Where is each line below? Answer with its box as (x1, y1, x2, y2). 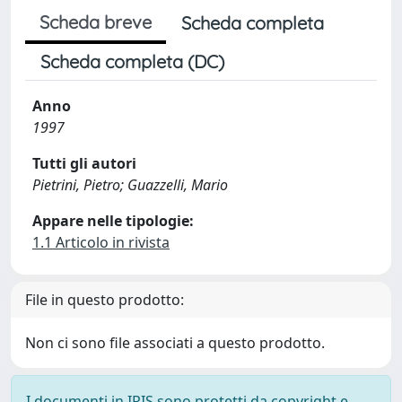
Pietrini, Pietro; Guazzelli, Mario (32, 175, 228, 195)
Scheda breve (39, 11, 152, 33)
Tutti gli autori (32, 153, 136, 173)
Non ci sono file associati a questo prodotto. (25, 333, 325, 353)
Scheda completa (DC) (40, 50, 224, 73)
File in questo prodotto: (25, 290, 184, 310)
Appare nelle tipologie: (32, 211, 194, 231)
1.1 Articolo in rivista (32, 232, 170, 252)
